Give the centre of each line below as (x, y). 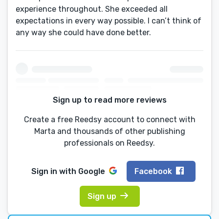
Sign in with (55, 171)
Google (92, 171)
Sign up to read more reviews (109, 100)
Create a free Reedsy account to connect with (109, 120)
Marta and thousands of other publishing (109, 131)
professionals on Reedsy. (109, 143)
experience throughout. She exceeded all (92, 9)
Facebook (153, 171)
